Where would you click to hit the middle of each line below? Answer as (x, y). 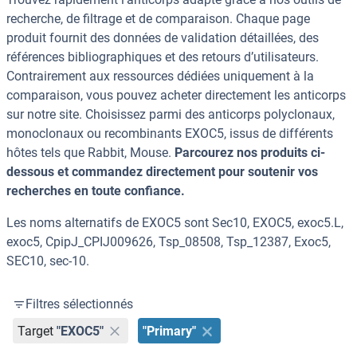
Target (36, 331)
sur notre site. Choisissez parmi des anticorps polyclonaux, (171, 115)
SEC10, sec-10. (48, 261)
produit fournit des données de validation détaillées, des (163, 38)
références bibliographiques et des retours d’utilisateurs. (163, 57)
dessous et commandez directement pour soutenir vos (162, 172)
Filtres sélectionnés (79, 304)
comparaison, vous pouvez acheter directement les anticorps (176, 96)
